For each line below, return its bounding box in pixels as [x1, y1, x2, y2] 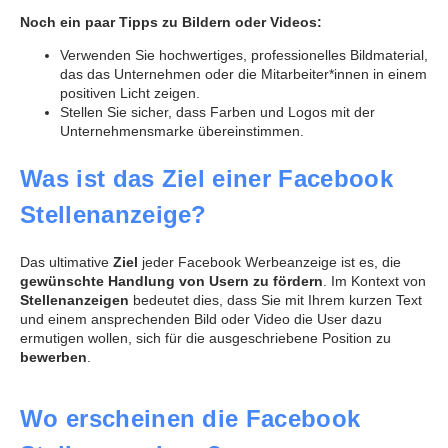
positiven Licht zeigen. [60, 85, 200, 102]
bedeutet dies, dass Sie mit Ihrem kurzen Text [133, 292, 422, 309]
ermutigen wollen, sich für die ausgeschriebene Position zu [20, 330, 391, 347]
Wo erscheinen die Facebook [20, 405, 361, 433]
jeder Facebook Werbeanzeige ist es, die [142, 254, 401, 271]
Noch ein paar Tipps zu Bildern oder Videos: [20, 13, 322, 30]
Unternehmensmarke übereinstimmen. [60, 123, 304, 140]
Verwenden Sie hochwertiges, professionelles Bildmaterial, [60, 47, 428, 64]
